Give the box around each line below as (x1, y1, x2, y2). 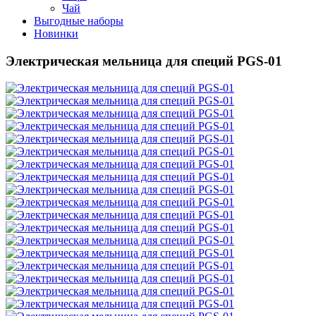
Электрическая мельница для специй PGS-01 (6, 53, 282, 68)
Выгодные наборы (34, 15, 123, 27)
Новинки (34, 28, 78, 39)
